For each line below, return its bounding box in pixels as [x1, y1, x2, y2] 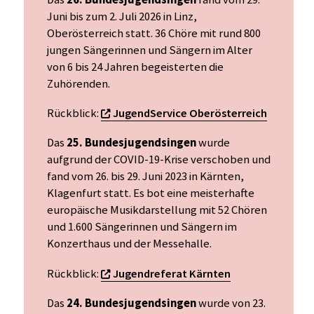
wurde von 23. [196, 296, 266, 311]
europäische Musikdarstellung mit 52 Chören [47, 203, 267, 218]
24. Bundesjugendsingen [67, 296, 196, 311]
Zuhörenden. [47, 76, 110, 91]
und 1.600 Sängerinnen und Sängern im [47, 219, 237, 235]
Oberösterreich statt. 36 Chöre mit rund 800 [47, 25, 261, 41]
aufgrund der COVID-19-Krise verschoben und [47, 152, 271, 168]
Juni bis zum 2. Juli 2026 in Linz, [47, 8, 197, 24]
